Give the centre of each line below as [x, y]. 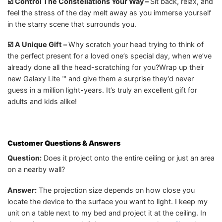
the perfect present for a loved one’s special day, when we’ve [110, 56]
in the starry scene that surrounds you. [72, 24]
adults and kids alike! [42, 102]
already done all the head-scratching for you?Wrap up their [106, 67]
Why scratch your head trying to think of [136, 45]
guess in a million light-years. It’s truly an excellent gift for [102, 90]
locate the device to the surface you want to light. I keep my [108, 201]
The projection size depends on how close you [116, 190]
